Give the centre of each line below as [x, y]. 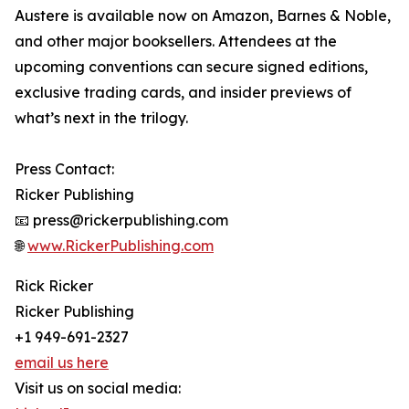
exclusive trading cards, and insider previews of [183, 93]
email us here [62, 363]
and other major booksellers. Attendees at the [176, 42]
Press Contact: [64, 169]
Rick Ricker [54, 286]
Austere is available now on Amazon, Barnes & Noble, [203, 16]
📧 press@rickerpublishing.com [121, 220]
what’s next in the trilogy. [101, 118]
